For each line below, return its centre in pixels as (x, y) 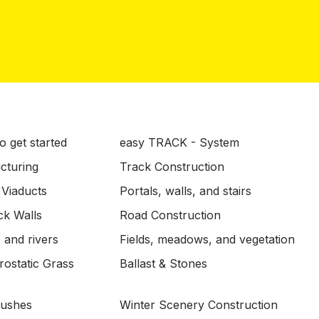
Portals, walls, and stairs (185, 191)
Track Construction (172, 167)
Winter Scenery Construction (199, 305)
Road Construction (170, 215)
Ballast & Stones (163, 263)
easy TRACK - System (179, 142)
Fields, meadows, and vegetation (207, 239)
